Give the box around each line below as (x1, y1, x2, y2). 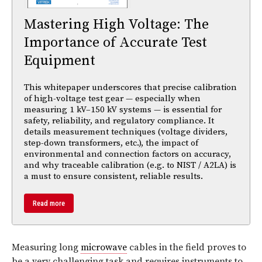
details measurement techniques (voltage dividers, (24, 126, 227, 137)
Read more (33, 198, 65, 208)
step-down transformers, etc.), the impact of (24, 137, 198, 149)
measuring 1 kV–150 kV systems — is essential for (24, 104, 222, 115)
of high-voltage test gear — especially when (24, 92, 201, 104)
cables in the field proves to (127, 241, 246, 253)
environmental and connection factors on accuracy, (24, 148, 231, 160)
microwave (81, 241, 127, 253)
